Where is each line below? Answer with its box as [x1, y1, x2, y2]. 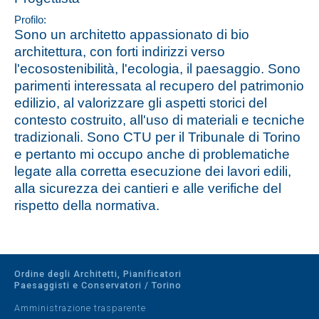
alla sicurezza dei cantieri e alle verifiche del [14, 181, 281, 196]
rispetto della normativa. [14, 198, 159, 213]
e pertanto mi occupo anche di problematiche [14, 147, 290, 162]
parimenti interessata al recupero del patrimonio [14, 78, 304, 93]
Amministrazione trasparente [14, 303, 146, 313]
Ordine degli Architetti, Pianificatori [14, 268, 182, 279]
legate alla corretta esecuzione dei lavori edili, [14, 164, 291, 179]
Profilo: [14, 14, 46, 26]
